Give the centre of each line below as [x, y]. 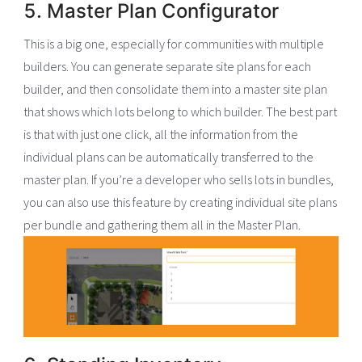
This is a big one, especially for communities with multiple [174, 44]
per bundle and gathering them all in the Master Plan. [162, 225]
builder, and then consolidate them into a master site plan [176, 89]
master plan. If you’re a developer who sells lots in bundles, [179, 180]
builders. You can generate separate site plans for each [168, 67]
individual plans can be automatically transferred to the [169, 157]
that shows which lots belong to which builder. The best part [181, 112]
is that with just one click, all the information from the [161, 135]
